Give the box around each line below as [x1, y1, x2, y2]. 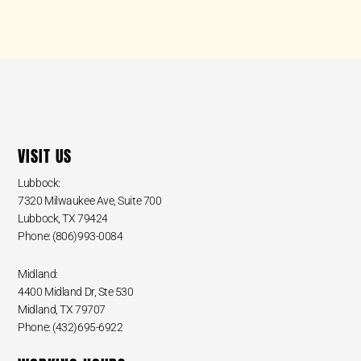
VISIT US [18, 143, 73, 169]
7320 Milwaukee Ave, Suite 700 [18, 194, 162, 208]
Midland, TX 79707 [18, 302, 106, 316]
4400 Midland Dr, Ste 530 [18, 284, 134, 298]
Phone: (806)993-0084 [18, 230, 123, 243]
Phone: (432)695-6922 [18, 320, 123, 334]
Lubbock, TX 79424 [18, 212, 108, 226]
